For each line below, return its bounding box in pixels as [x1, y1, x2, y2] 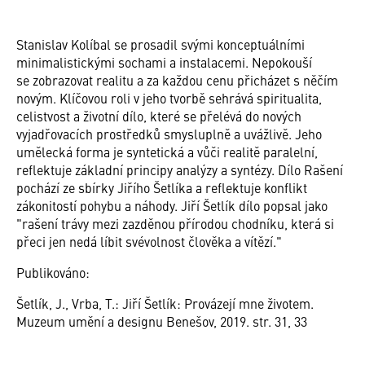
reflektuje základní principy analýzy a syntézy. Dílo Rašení [16, 160, 343, 178]
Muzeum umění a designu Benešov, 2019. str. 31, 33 [16, 311, 307, 330]
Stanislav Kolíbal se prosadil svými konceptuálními [16, 34, 305, 53]
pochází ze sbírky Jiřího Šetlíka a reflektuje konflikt [16, 178, 307, 196]
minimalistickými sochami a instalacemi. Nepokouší [16, 52, 312, 71]
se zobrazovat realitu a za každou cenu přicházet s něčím [16, 70, 338, 89]
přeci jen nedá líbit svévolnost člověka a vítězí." [16, 231, 282, 250]
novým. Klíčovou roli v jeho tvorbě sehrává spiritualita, [16, 88, 322, 107]
